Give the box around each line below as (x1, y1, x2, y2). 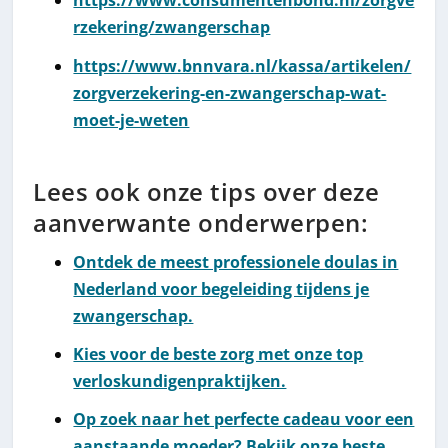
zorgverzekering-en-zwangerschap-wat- (73, 81, 387, 104)
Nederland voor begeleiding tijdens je (73, 277, 370, 300)
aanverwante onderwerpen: (33, 205, 369, 239)
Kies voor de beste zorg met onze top (73, 342, 364, 365)
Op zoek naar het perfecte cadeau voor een (73, 408, 415, 431)
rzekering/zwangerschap (73, 16, 271, 39)
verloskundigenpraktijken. (73, 369, 287, 392)
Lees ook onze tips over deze (33, 174, 380, 208)
